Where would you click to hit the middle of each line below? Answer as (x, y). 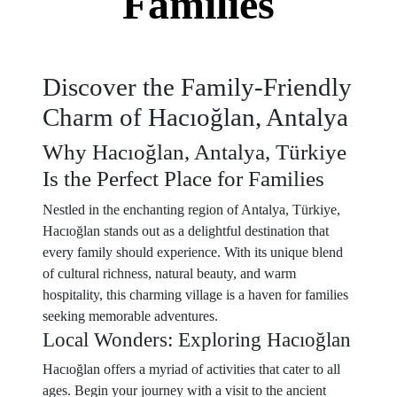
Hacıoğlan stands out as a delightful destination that (186, 231)
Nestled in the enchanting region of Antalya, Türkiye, (191, 210)
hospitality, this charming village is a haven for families (195, 295)
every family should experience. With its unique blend (193, 252)
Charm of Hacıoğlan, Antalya (195, 117)
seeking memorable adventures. (130, 316)
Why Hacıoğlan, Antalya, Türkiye (195, 152)
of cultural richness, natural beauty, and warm (169, 273)
